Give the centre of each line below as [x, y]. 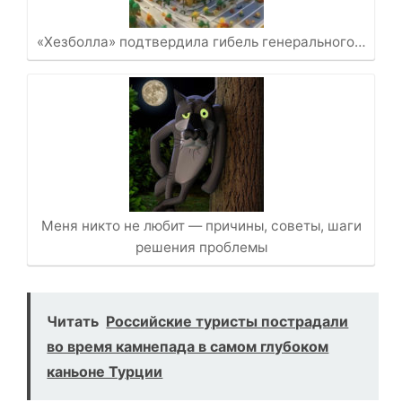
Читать [73, 322]
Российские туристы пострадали [227, 322]
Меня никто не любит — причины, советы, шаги [201, 226]
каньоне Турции [105, 372]
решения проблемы [201, 248]
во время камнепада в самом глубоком [188, 347]
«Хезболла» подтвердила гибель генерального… [201, 42]
